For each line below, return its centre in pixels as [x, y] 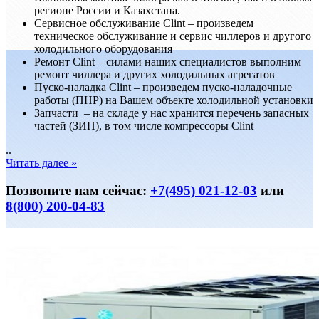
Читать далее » [41, 163]
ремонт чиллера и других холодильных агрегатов [155, 75]
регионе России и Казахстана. [107, 11]
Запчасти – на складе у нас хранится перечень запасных [172, 113]
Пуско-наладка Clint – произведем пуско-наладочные [163, 88]
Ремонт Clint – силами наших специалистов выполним [168, 62]
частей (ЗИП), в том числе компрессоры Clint [144, 126]
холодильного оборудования [103, 49]
